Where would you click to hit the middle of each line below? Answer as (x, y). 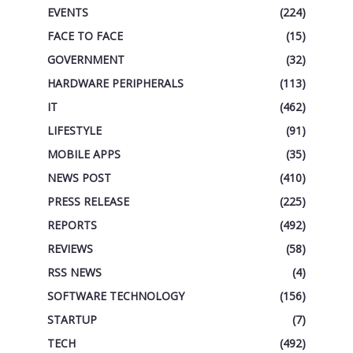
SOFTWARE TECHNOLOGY (115, 295)
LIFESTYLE (74, 130)
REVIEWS (70, 248)
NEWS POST (79, 177)
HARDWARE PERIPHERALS (115, 83)
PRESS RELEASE (88, 201)
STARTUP (72, 319)
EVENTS (67, 12)
